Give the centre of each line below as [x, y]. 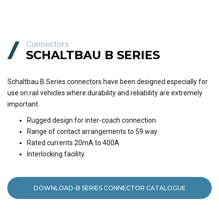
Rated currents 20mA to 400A [73, 143]
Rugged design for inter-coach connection [91, 120]
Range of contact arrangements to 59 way [92, 132]
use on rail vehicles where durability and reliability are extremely [105, 93]
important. [23, 104]
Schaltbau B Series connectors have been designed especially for [108, 82]
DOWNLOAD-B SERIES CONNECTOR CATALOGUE [109, 188]
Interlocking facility [56, 154]
